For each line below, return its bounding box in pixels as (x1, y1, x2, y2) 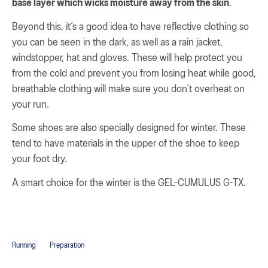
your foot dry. (12, 154, 67, 165)
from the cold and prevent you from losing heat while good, (12, 68, 256, 78)
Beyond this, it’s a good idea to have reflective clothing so (12, 22, 249, 32)
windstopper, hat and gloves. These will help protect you (12, 53, 242, 63)
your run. (12, 99, 49, 109)
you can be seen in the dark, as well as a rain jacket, (12, 37, 223, 47)
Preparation (50, 242, 84, 249)
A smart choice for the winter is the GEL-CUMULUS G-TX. (12, 178, 246, 188)
